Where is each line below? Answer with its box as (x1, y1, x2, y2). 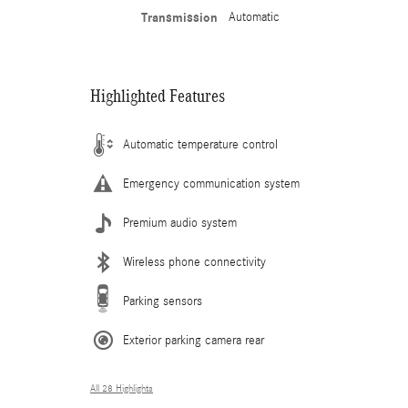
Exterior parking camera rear (123, 333, 264, 348)
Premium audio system (123, 216, 237, 230)
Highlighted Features (90, 86, 225, 106)
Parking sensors (123, 294, 202, 309)
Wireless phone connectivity (123, 255, 266, 270)
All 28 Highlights (90, 383, 153, 394)
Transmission (140, 10, 218, 25)
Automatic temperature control (123, 138, 278, 152)
